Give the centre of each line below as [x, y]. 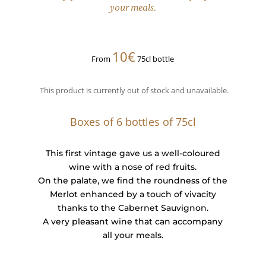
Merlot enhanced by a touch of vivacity [133, 194]
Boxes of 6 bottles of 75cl [133, 122]
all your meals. [133, 235]
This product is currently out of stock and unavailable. [134, 90]
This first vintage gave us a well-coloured [133, 153]
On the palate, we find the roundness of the [133, 180]
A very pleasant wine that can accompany [133, 221]
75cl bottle [155, 59]
